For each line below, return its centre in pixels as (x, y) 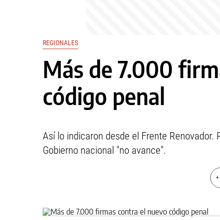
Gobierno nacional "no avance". (104, 150)
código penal (104, 96)
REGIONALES (60, 43)
